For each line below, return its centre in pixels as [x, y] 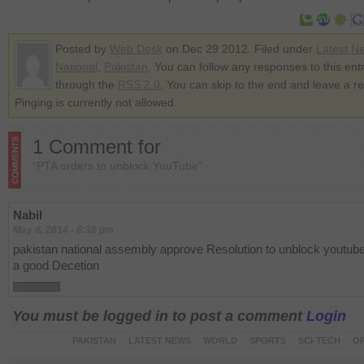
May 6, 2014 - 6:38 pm [63, 230]
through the [87, 84]
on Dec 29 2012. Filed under [239, 49]
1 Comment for [97, 147]
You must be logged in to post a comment [159, 316]
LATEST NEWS [159, 340]
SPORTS [267, 340]
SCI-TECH [319, 340]
